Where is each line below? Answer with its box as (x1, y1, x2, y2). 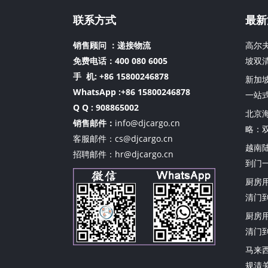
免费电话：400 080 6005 (73, 54, 167, 66)
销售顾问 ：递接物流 (73, 39, 151, 51)
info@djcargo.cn (115, 117, 180, 129)
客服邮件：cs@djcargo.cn (73, 132, 173, 144)
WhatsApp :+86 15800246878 (73, 86, 190, 98)
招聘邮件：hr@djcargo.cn (73, 148, 173, 160)
